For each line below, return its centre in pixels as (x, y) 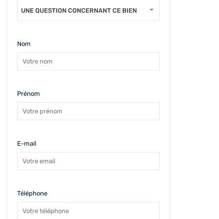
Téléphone (32, 193)
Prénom (28, 94)
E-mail (26, 143)
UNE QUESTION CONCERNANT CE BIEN (79, 11)
